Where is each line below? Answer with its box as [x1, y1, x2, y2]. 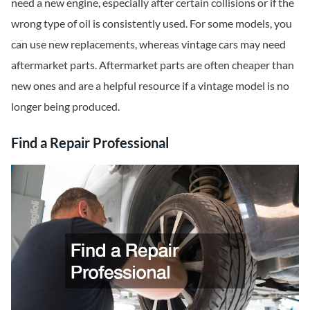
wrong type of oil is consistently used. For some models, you [11, 16, 292, 30]
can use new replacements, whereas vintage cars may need [11, 37, 286, 51]
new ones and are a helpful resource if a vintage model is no [11, 78, 289, 92]
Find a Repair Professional [11, 134, 169, 152]
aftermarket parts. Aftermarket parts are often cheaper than [11, 57, 294, 71]
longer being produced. [11, 99, 120, 113]
